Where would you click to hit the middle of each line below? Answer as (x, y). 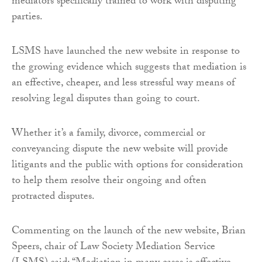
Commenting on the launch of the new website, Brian (129, 232)
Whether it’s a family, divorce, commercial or (108, 134)
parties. (27, 18)
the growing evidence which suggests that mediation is (129, 68)
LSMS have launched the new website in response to (126, 52)
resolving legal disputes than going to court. (106, 100)
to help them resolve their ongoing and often (109, 182)
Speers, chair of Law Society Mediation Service (113, 248)
